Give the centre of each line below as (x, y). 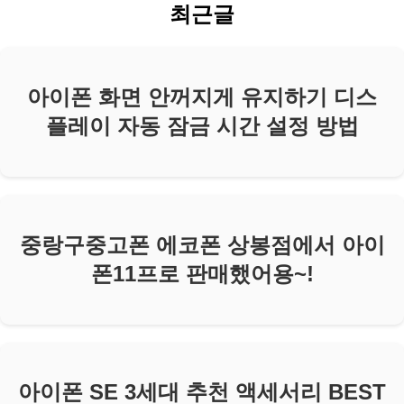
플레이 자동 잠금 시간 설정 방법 (202, 125)
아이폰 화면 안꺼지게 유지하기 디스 (202, 96)
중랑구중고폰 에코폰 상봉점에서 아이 (202, 244)
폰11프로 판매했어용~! (202, 273)
